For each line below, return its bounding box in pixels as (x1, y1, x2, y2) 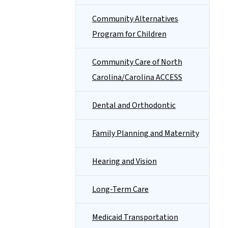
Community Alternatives (92, 13, 178, 24)
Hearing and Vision (92, 156, 157, 167)
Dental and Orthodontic (92, 100, 176, 111)
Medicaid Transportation (92, 212, 178, 223)
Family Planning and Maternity (92, 128, 199, 139)
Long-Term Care (92, 184, 149, 195)
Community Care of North (92, 56, 182, 68)
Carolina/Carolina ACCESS (92, 72, 182, 83)
